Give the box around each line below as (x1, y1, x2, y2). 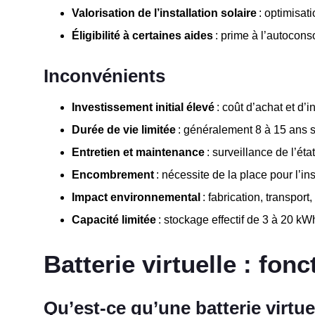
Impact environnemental (72, 191, 200, 203)
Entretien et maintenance (72, 146, 205, 158)
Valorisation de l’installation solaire (72, 6, 257, 19)
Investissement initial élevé (72, 101, 214, 113)
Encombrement (72, 168, 154, 181)
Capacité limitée (72, 213, 156, 226)
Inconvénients (44, 65, 165, 86)
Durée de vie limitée (72, 123, 176, 136)
